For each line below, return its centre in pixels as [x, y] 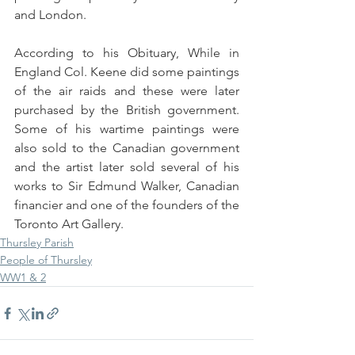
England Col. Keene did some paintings [127, 72]
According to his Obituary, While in [127, 53]
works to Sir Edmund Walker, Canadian [127, 186]
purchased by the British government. [127, 110]
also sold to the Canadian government [127, 148]
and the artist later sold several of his [127, 167]
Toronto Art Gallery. [69, 224]
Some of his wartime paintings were [127, 129]
